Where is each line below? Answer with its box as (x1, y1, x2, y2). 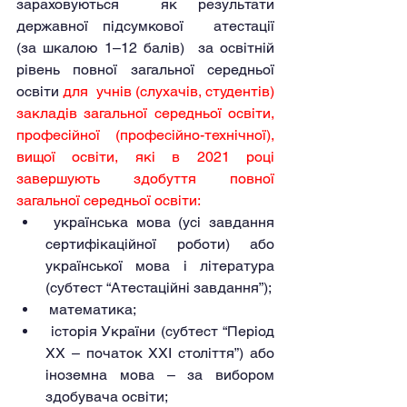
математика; (49, 301, 136, 318)
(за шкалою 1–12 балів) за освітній (16, 39, 274, 56)
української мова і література (45, 257, 274, 274)
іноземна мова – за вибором (45, 366, 274, 383)
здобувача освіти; (45, 388, 168, 405)
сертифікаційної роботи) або (45, 235, 274, 253)
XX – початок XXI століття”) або (45, 344, 274, 362)
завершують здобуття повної (16, 170, 274, 187)
